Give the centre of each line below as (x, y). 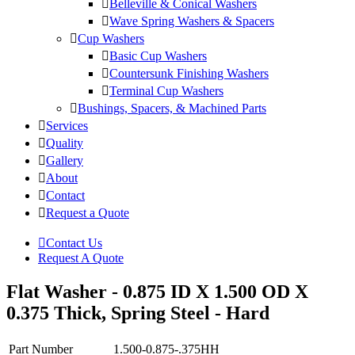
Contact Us (74, 243)
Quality (65, 143)
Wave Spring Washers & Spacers (192, 21)
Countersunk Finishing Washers (189, 74)
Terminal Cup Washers (166, 91)
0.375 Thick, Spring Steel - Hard (138, 313)
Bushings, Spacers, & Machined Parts (172, 109)
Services (67, 126)
